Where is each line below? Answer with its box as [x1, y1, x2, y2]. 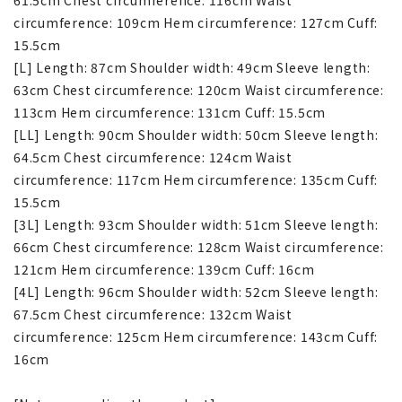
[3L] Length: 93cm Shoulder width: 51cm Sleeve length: [13, 214, 379, 233]
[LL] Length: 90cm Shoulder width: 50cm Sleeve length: [13, 125, 379, 144]
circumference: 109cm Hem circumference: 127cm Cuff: [13, 13, 379, 31]
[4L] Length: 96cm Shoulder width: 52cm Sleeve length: [13, 282, 379, 301]
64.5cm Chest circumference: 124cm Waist [13, 147, 293, 166]
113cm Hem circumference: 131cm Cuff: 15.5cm [13, 102, 327, 121]
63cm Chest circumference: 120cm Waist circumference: [13, 80, 385, 99]
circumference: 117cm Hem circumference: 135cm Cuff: [13, 170, 379, 188]
